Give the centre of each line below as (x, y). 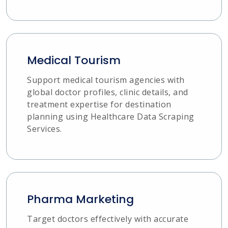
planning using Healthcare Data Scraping (111, 117)
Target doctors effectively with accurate (108, 219)
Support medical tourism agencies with (106, 80)
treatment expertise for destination (99, 105)
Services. (45, 129)
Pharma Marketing (80, 199)
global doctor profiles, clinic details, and (108, 92)
